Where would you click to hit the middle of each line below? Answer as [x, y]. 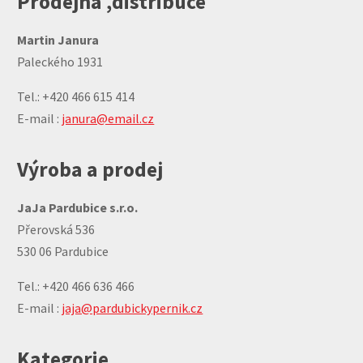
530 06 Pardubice [63, 251]
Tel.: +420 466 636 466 [76, 286]
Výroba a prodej [90, 169]
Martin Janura [58, 39]
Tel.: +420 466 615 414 [76, 96]
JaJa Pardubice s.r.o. [78, 207]
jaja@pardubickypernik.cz [132, 307]
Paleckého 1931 [62, 61]
